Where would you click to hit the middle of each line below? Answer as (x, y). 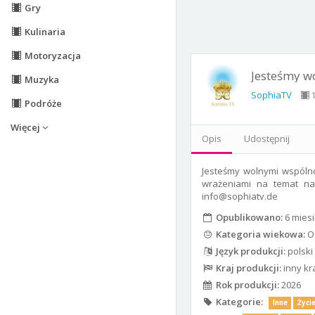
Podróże (42, 103)
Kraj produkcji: (247, 268)
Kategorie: (238, 302)
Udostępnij (267, 139)
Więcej (26, 127)
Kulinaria (44, 32)
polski (299, 251)
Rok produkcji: (246, 285)
